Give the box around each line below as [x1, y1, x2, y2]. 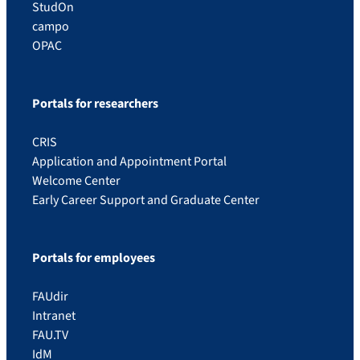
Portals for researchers [32, 94, 158, 112]
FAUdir [32, 287, 68, 305]
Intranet [32, 306, 76, 325]
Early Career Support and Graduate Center [32, 190, 260, 209]
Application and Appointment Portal [32, 152, 227, 170]
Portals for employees [32, 248, 155, 267]
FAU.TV [32, 325, 68, 344]
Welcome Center [32, 171, 121, 190]
